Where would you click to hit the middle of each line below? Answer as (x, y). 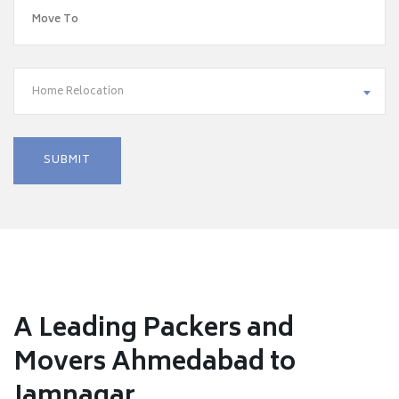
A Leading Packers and (154, 330)
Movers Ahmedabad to (155, 364)
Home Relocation (78, 92)
